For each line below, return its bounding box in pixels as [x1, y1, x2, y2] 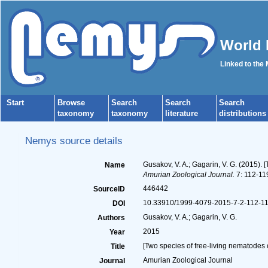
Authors [97, 214, 125, 222]
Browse [57, 98, 85, 107]
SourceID [93, 185, 125, 193]
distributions [219, 109, 266, 118]
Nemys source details [25, 135, 123, 147]
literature [165, 109, 198, 118]
